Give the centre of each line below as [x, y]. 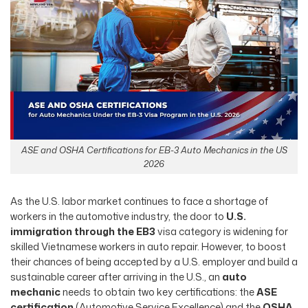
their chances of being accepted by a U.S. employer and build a [154, 261]
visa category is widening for [222, 231]
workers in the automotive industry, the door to [118, 216]
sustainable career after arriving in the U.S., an [116, 276]
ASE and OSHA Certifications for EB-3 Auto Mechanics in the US [154, 150]
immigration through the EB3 [83, 231]
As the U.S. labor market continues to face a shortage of [139, 201]
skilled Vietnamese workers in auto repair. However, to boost [148, 246]
